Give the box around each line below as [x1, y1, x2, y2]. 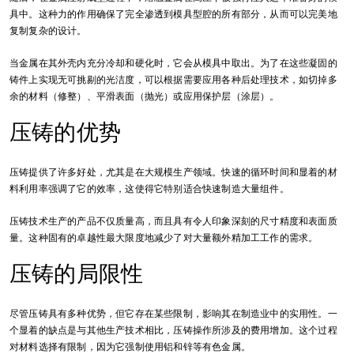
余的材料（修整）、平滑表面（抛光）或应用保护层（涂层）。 [9, 90, 280, 104]
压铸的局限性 [9, 259, 144, 289]
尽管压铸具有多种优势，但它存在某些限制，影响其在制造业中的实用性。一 [9, 307, 337, 321]
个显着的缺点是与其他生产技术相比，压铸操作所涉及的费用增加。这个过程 [9, 324, 337, 337]
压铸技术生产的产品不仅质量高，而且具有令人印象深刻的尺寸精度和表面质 [9, 215, 337, 228]
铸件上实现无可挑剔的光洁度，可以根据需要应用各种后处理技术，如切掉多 [9, 73, 337, 87]
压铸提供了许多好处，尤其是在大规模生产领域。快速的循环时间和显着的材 [9, 166, 337, 179]
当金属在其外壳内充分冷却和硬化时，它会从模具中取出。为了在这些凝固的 [9, 57, 337, 70]
